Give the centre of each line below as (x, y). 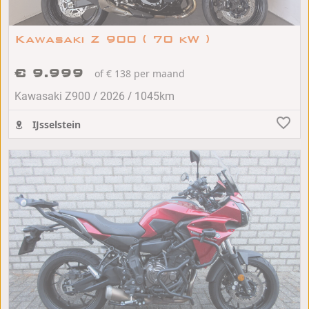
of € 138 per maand (140, 74)
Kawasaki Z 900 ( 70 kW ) (112, 39)
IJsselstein (55, 125)
